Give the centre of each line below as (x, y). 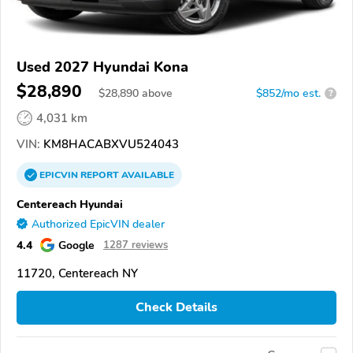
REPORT (100, 175)
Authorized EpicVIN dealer (98, 224)
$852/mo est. (288, 93)
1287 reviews (136, 245)
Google (76, 245)
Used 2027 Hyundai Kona (102, 67)
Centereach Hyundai (70, 204)
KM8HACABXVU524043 (110, 144)
